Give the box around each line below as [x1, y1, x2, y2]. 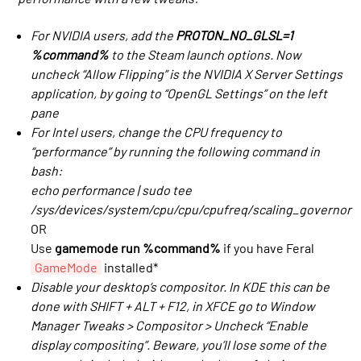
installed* [102, 259, 159, 276]
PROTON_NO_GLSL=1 [176, 27, 294, 44]
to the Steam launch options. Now [109, 47, 302, 63]
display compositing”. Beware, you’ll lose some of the [31, 337, 327, 353]
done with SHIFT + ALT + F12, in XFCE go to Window [31, 298, 316, 314]
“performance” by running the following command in [31, 143, 321, 160]
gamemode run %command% [55, 240, 222, 256]
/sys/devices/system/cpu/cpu [31, 201, 199, 218]
